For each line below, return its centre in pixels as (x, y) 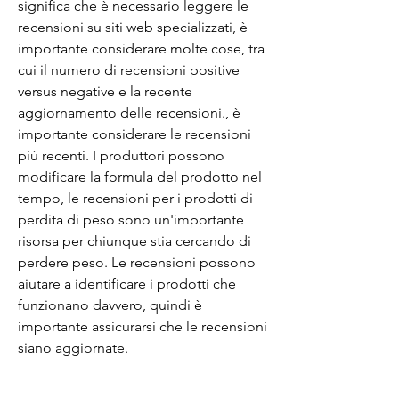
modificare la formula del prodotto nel (140, 176)
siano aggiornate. (73, 347)
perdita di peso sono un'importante (131, 219)
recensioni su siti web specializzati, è (133, 27)
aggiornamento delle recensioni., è (129, 112)
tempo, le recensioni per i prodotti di (135, 198)
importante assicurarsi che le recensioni (142, 326)
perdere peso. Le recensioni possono (137, 262)
